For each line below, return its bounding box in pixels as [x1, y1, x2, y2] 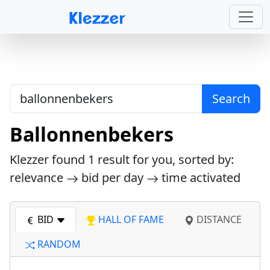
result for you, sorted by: [95, 151, 234, 168]
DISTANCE [194, 213, 242, 226]
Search [212, 90, 250, 107]
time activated [159, 169, 240, 186]
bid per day [78, 169, 146, 186]
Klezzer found [10, 151, 88, 168]
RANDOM [35, 237, 81, 251]
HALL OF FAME [96, 213, 164, 226]
